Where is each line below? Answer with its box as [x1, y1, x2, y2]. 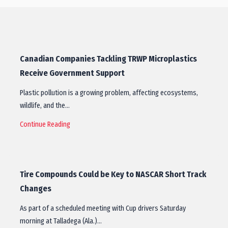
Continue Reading [20, 120, 70, 129]
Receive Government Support [20, 68, 125, 78]
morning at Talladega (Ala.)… [20, 217, 102, 225]
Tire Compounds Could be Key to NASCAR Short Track [20, 169, 206, 179]
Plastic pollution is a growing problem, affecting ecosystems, [20, 89, 198, 97]
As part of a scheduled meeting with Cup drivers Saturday [20, 204, 186, 213]
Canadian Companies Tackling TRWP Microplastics [20, 54, 197, 64]
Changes [20, 184, 51, 193]
